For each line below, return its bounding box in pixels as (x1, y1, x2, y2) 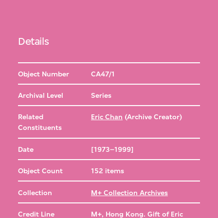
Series (91, 91, 111, 100)
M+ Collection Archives (91, 188, 168, 197)
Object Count (18, 167, 63, 176)
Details (18, 35, 49, 47)
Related (18, 113, 44, 122)
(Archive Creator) (122, 113, 182, 122)
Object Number (18, 70, 70, 78)
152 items (91, 167, 124, 176)
